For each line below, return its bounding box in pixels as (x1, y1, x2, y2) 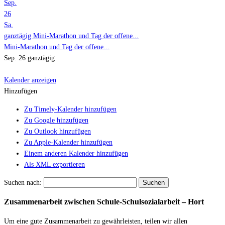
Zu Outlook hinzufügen (24, 127, 91, 135)
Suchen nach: (4, 178, 42, 186)
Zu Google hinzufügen (24, 116, 88, 124)
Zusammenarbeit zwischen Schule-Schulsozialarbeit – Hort (4, 197, 204, 207)
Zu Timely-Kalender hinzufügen (24, 105, 117, 113)
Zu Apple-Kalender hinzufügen (24, 138, 113, 146)
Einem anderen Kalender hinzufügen (24, 149, 128, 157)
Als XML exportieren (24, 160, 85, 168)
